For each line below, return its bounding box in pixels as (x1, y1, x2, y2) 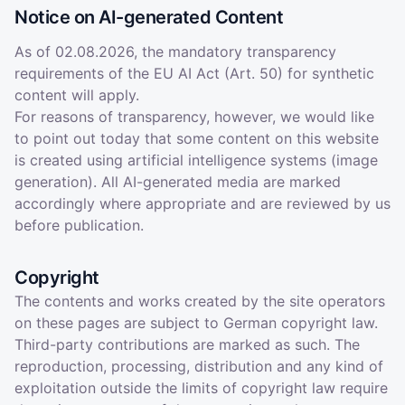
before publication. (14, 216, 144, 234)
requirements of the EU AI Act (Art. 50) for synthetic (14, 64, 374, 82)
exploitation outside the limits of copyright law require (14, 379, 388, 397)
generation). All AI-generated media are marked (14, 173, 341, 191)
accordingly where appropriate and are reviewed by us (14, 194, 391, 212)
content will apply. (14, 86, 139, 104)
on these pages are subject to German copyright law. (14, 314, 378, 332)
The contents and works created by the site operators (14, 292, 385, 310)
